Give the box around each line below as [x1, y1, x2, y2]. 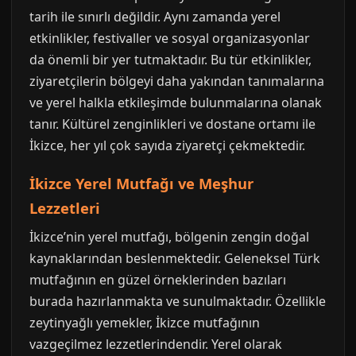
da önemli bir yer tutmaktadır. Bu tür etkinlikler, [29, 51, 311, 69]
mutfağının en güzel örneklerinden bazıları [29, 271, 286, 289]
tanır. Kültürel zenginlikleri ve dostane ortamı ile [29, 115, 315, 133]
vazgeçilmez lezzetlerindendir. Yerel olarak [29, 335, 282, 354]
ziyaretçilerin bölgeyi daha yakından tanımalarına [29, 72, 324, 91]
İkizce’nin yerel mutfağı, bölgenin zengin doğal [29, 228, 309, 246]
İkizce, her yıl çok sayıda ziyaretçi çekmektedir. [29, 137, 305, 155]
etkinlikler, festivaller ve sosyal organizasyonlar [29, 29, 310, 48]
